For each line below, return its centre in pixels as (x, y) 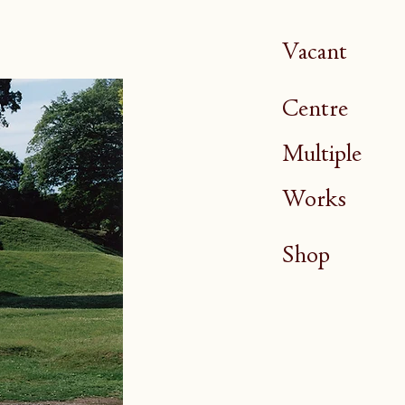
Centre (315, 108)
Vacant (315, 51)
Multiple (322, 153)
